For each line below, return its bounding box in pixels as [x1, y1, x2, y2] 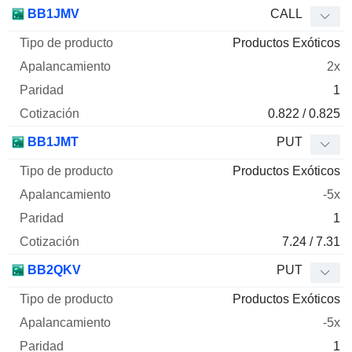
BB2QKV [24, 263, 81, 277]
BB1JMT [24, 135, 79, 149]
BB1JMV [24, 7, 79, 21]
